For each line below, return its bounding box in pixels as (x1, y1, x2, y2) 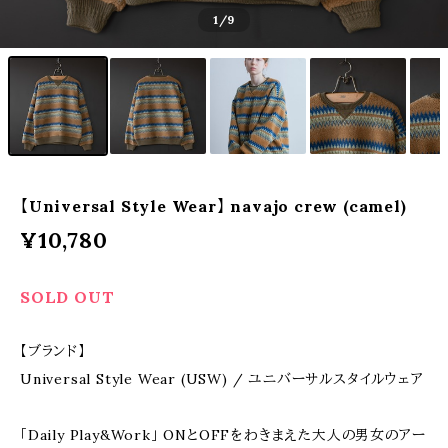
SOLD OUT (20, 287, 115, 307)
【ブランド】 (20, 342, 86, 360)
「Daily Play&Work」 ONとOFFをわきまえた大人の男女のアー (20, 426, 426, 444)
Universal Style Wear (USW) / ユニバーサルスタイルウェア (20, 370, 424, 388)
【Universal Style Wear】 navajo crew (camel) (20, 196, 407, 216)
